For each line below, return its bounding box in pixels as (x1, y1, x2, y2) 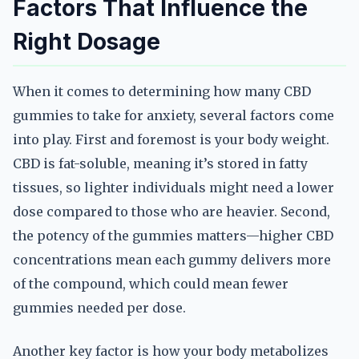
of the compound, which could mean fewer (13, 276, 288, 292)
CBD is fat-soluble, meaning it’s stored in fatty (13, 155, 308, 171)
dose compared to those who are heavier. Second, (13, 204, 330, 220)
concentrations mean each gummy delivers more (13, 252, 331, 268)
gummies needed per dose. (13, 300, 186, 316)
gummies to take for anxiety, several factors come (13, 107, 334, 123)
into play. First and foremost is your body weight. (13, 131, 329, 147)
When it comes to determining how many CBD (13, 83, 311, 99)
